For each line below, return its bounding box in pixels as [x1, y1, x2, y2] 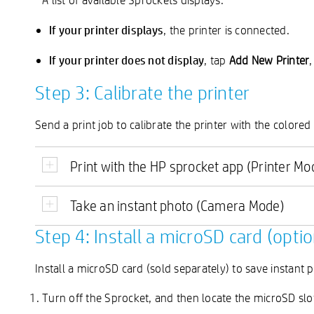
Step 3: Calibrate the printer [35, 81, 250, 104]
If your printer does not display [49, 52, 204, 67]
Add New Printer [228, 53, 310, 67]
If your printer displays [49, 22, 163, 37]
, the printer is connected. [163, 22, 289, 37]
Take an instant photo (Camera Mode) [70, 197, 285, 214]
